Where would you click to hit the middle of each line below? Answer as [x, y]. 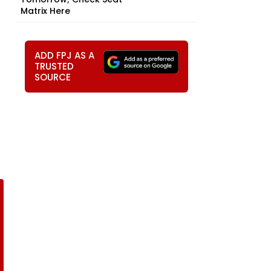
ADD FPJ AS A [64, 55]
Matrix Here [45, 11]
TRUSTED [54, 66]
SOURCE [53, 77]
